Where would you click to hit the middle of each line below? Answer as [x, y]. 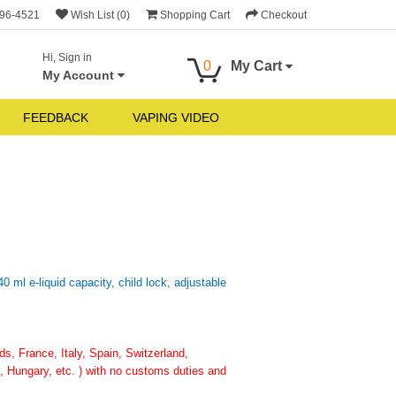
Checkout [284, 15]
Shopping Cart [195, 15]
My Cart [258, 66]
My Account [80, 75]
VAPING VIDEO [176, 117]
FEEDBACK [56, 117]
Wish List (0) [100, 15]
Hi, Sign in [67, 57]
